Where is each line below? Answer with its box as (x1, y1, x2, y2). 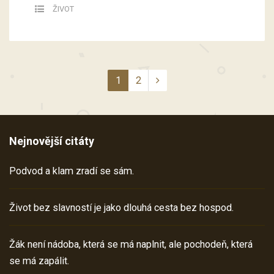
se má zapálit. (9, 255, 69, 267)
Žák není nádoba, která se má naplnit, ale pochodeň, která (9, 239, 253, 251)
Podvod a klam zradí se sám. (9, 165, 134, 177)
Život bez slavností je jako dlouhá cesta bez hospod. (9, 202, 234, 214)
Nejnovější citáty (9, 135, 94, 148)
